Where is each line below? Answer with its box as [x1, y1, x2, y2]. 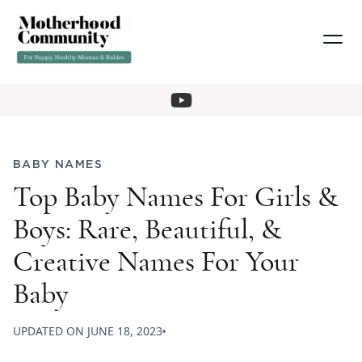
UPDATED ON [13, 323, 87, 339]
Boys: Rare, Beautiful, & [13, 215, 281, 245]
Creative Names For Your [13, 247, 299, 277]
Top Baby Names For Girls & [13, 183, 338, 213]
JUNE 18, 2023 [87, 323, 162, 339]
